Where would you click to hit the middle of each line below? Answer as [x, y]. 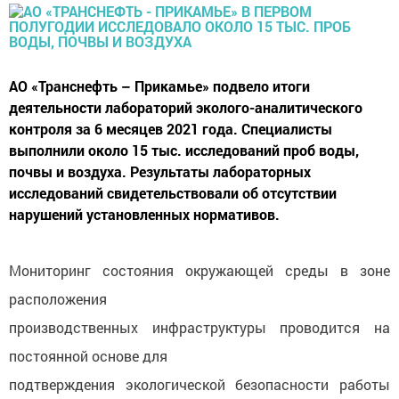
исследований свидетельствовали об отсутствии [173, 193]
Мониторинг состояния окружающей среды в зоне [199, 271]
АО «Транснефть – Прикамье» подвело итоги [159, 86]
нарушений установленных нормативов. [144, 215]
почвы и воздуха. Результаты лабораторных [160, 172]
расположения [58, 299]
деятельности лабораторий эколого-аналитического [186, 108]
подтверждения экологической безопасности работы [199, 385]
